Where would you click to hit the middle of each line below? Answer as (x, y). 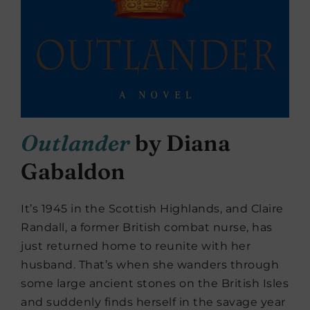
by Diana (180, 143)
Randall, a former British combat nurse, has (147, 227)
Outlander (75, 143)
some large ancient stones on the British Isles (155, 283)
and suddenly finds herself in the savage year (153, 302)
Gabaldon (73, 171)
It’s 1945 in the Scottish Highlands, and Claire (152, 208)
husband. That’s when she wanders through (150, 264)
